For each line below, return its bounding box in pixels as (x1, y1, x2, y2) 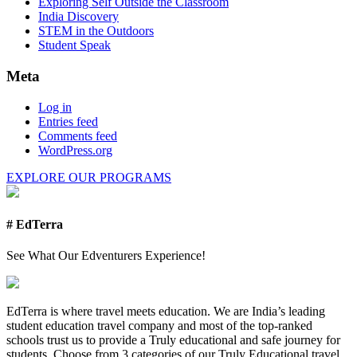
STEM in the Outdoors (38, 24, 154, 38)
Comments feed (38, 128, 117, 143)
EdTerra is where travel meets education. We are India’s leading (6, 304, 325, 319)
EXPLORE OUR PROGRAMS (6, 170, 171, 184)
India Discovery (38, 10, 119, 24)
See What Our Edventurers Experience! (6, 249, 206, 263)
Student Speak (38, 38, 111, 53)
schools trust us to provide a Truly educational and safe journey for (6, 333, 340, 347)
